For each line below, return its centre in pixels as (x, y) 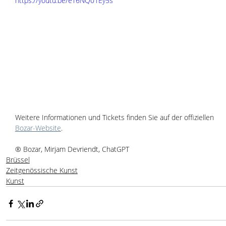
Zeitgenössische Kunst (42, 171)
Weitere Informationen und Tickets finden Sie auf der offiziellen (115, 118)
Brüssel (18, 160)
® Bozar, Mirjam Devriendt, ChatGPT (72, 149)
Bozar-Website (38, 128)
